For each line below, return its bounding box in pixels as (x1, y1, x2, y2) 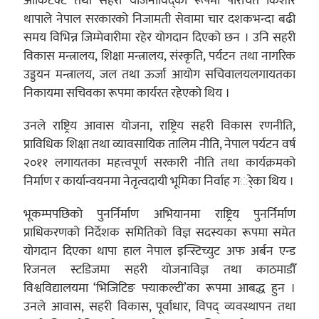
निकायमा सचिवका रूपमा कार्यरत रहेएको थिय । (23, 83, 230, 104)
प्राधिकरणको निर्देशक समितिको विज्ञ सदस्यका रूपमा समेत (23, 222, 296, 244)
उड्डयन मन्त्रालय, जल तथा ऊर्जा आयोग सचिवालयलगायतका (23, 64, 296, 85)
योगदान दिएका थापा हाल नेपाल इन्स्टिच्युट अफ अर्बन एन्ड (23, 241, 296, 262)
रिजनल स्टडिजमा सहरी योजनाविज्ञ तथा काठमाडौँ (23, 259, 296, 281)
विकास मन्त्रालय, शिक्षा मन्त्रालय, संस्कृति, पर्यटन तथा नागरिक (23, 46, 296, 67)
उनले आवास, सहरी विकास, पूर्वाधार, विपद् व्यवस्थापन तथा (23, 296, 296, 318)
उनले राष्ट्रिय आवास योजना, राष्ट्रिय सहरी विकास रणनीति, (23, 115, 296, 137)
